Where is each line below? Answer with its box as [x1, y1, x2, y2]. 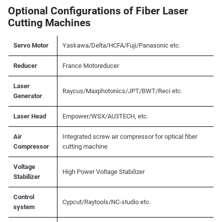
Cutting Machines [7, 17, 91, 29]
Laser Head [13, 112, 46, 120]
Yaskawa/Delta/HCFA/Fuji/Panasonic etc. [62, 42, 180, 50]
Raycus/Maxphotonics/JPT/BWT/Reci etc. [62, 87, 182, 95]
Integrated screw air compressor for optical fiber [62, 133, 197, 141]
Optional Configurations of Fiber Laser [7, 5, 188, 17]
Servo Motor [13, 42, 49, 50]
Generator [13, 92, 42, 100]
